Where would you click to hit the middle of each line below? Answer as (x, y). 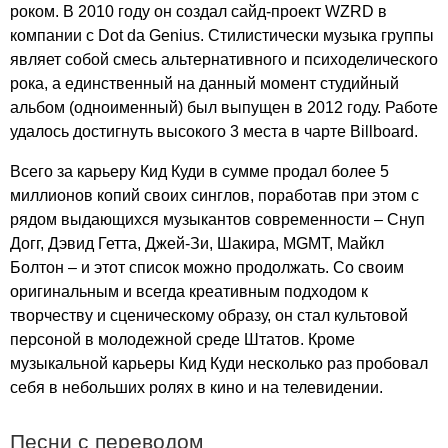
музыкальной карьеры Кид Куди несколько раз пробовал (219, 363)
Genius (174, 35)
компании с (54, 35)
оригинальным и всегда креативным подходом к (189, 291)
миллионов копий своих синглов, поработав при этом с (214, 195)
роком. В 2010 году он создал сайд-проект (167, 11)
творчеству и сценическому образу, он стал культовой (209, 315)
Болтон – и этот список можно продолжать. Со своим (207, 267)
